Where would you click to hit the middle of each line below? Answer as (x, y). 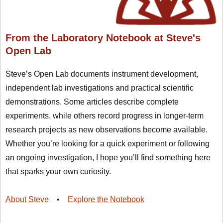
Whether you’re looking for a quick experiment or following (108, 144)
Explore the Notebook (106, 200)
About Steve (27, 200)
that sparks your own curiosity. (58, 172)
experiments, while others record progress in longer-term (105, 116)
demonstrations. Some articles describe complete (92, 102)
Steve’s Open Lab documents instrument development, (102, 74)
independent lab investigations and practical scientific (100, 88)
